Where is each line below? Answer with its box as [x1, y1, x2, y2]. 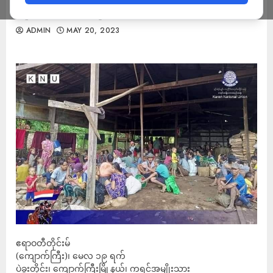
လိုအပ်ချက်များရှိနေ [16, 1, 120, 19]
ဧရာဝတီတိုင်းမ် [16, 236, 70, 249]
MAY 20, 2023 [63, 25, 122, 36]
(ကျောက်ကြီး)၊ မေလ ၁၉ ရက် [16, 249, 126, 261]
